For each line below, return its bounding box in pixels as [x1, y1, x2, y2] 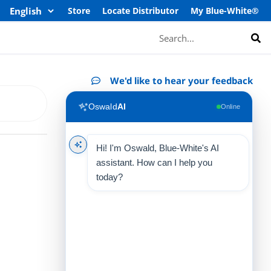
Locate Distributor [102, 5, 178, 16]
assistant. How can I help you [96, 157, 213, 168]
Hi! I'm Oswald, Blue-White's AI [96, 143, 220, 153]
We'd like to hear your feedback [110, 74, 253, 87]
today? [96, 172, 123, 182]
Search [148, 24, 177, 36]
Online [220, 103, 241, 110]
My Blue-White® [191, 5, 259, 16]
